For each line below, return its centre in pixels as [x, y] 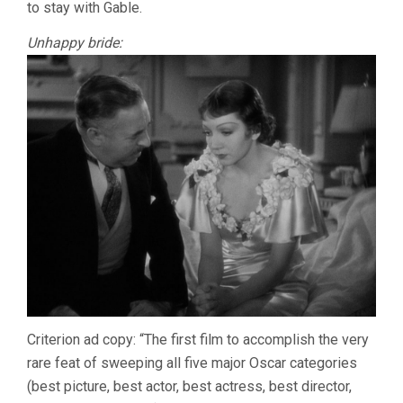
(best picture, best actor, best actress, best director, [189, 387]
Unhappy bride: [75, 43]
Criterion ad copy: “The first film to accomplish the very [198, 340]
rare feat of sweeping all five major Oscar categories [192, 363]
